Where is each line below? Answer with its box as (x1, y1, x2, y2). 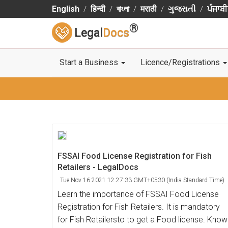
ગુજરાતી (168, 4, 196, 14)
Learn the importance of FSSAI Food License (58, 189, 219, 199)
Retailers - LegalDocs (58, 162, 138, 172)
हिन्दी (91, 4, 105, 14)
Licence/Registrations (140, 58, 222, 67)
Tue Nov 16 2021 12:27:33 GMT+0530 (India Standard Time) (60, 177, 224, 184)
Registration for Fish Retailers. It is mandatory (58, 202, 220, 212)
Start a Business (60, 58, 120, 67)
